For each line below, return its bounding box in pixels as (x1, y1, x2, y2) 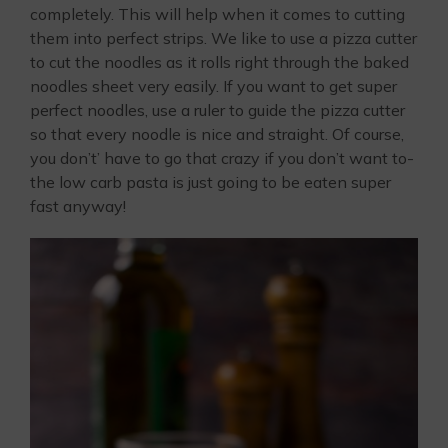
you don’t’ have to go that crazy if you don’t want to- (30, 147, 414, 168)
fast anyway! (30, 195, 126, 216)
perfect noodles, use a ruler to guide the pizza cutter (30, 99, 405, 120)
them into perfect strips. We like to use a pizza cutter (30, 27, 417, 48)
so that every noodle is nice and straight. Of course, (30, 123, 404, 144)
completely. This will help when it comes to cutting (30, 3, 405, 24)
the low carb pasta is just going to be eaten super (30, 171, 391, 192)
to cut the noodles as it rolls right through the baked (30, 51, 409, 72)
